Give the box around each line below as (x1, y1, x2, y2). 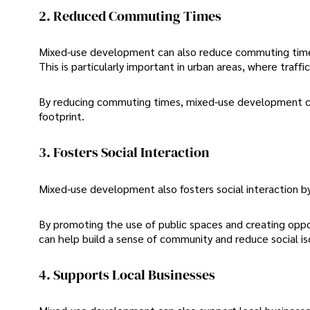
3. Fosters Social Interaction (39, 143, 210, 163)
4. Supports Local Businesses (39, 264, 215, 284)
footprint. (39, 109, 84, 124)
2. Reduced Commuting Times (39, 6, 221, 26)
